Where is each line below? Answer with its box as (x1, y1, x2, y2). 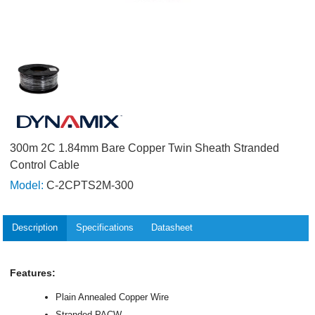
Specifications (75, 222, 134, 233)
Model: (10, 179, 44, 191)
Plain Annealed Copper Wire (56, 292, 169, 303)
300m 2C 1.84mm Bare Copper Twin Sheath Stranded (10, 142, 280, 154)
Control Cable (10, 159, 80, 171)
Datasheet (151, 222, 193, 233)
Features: (10, 267, 56, 279)
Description (12, 222, 58, 233)
